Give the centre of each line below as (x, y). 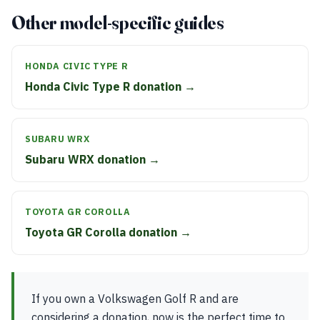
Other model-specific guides (118, 23)
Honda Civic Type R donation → (110, 86)
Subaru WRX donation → (92, 159)
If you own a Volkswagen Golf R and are (135, 299)
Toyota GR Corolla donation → (108, 232)
